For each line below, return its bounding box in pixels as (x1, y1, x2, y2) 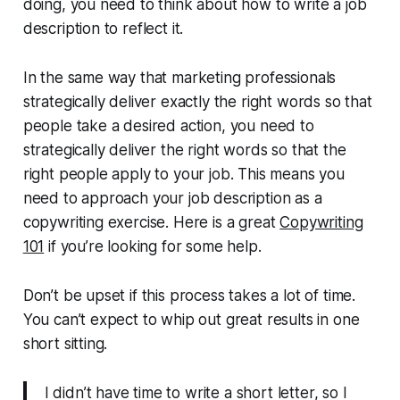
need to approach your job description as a (22, 188, 322, 207)
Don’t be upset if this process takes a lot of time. (22, 286, 356, 304)
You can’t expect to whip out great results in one (22, 310, 360, 329)
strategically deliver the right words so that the (22, 140, 346, 159)
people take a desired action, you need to (22, 116, 314, 135)
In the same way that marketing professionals (22, 68, 337, 87)
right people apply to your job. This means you (22, 164, 345, 183)
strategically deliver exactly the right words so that (22, 92, 372, 111)
